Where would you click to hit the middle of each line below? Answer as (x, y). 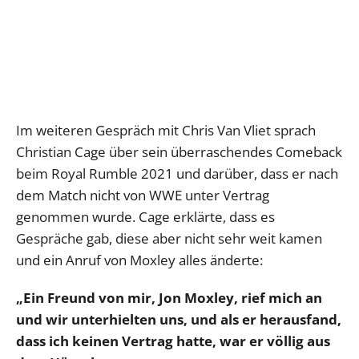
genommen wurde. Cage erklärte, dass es (145, 216)
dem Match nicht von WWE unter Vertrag (143, 195)
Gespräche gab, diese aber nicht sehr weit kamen (169, 238)
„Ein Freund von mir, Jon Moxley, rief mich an (169, 297)
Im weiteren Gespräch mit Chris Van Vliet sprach (166, 130)
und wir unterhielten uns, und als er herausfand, (179, 319)
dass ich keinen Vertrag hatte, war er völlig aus (173, 341)
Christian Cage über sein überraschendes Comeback (179, 151)
